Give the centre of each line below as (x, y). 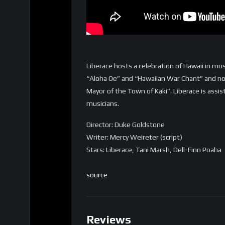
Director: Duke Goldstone (126, 125)
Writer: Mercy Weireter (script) (134, 137)
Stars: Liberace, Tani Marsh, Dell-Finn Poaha (154, 150)
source (97, 175)
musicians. (103, 104)
